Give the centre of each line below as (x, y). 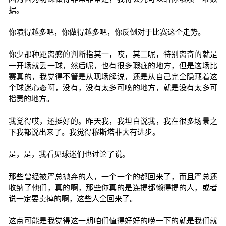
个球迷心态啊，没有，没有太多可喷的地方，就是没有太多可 (113, 88)
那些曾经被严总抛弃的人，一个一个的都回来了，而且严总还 (113, 176)
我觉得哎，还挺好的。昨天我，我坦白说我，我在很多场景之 (113, 121)
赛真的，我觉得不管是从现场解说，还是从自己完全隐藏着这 (113, 76)
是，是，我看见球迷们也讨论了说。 (69, 154)
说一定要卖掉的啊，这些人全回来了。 (73, 199)
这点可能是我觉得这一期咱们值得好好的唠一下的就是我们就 (113, 221)
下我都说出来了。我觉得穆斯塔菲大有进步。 (84, 132)
